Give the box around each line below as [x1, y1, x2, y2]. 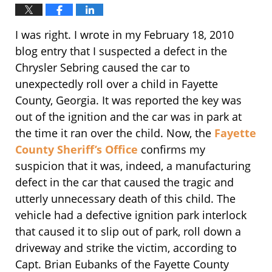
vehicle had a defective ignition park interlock [15, 207, 246, 222]
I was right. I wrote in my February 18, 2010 [15, 27, 234, 42]
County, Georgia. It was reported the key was [15, 92, 242, 107]
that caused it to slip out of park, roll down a [15, 223, 241, 239]
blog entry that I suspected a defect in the [15, 43, 227, 58]
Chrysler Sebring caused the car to [15, 59, 190, 75]
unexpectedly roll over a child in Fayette [15, 76, 218, 91]
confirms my [141, 141, 205, 157]
